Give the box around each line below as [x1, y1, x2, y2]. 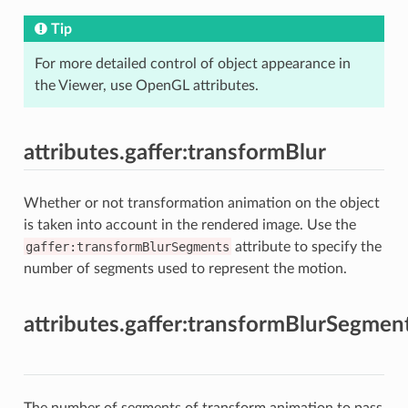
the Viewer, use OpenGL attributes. [34, 77, 259, 93]
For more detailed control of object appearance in [34, 56, 351, 71]
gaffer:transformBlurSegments [25, 239, 229, 254]
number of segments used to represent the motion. [23, 260, 347, 276]
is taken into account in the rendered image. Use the [23, 217, 356, 232]
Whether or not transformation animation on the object [23, 195, 380, 210]
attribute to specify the [230, 239, 382, 254]
